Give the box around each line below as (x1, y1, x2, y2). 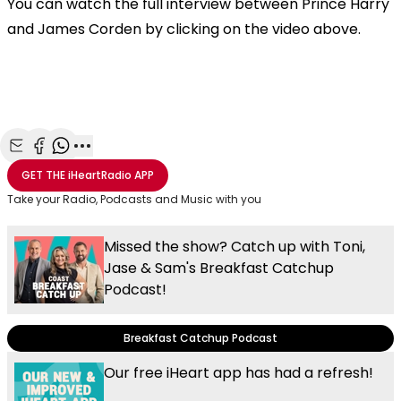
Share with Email (17, 155, 128, 175)
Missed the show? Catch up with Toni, (104, 235, 365, 257)
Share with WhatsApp (60, 155, 205, 175)
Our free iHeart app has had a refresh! (104, 362, 373, 383)
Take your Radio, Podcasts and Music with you (7, 191, 261, 207)
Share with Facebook (38, 155, 178, 175)
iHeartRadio (65, 166, 134, 183)
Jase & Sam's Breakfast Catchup (104, 257, 334, 278)
